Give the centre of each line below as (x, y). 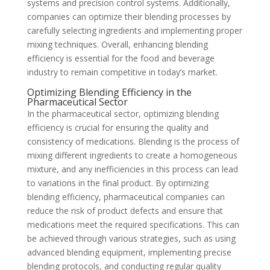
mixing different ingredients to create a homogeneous (132, 155)
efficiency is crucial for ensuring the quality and (118, 128)
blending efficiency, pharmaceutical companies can (126, 197)
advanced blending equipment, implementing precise (129, 253)
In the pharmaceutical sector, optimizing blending (123, 114)
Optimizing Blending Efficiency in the (109, 93)
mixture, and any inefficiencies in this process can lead (132, 169)
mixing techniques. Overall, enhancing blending (117, 45)
